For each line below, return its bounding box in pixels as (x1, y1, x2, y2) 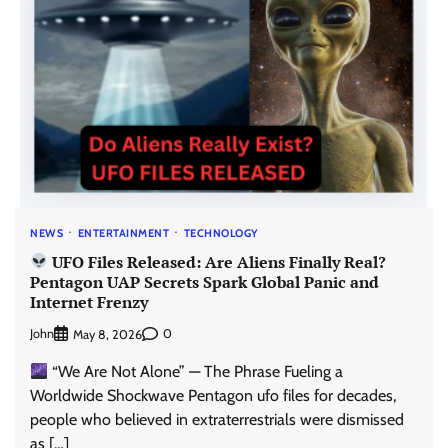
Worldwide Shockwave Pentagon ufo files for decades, (30, 385, 396, 405)
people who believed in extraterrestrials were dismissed (30, 409, 404, 429)
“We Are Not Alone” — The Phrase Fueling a (48, 361, 344, 381)
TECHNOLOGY (183, 226, 259, 241)
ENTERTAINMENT (77, 226, 169, 241)
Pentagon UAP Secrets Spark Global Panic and (30, 270, 379, 293)
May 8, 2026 (73, 326, 142, 342)
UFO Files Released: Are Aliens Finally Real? (48, 250, 387, 273)
